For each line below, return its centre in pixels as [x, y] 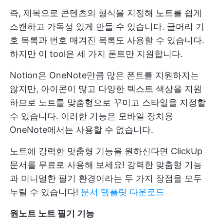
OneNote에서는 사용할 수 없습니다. [82, 129]
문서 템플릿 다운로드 [123, 192]
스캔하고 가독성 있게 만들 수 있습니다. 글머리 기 [107, 26]
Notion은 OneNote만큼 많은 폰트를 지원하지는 [104, 75]
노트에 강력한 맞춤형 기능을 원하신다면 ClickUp [106, 151]
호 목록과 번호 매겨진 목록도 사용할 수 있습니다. [107, 40]
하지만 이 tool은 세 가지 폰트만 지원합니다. [96, 54]
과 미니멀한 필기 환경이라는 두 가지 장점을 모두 [106, 178]
